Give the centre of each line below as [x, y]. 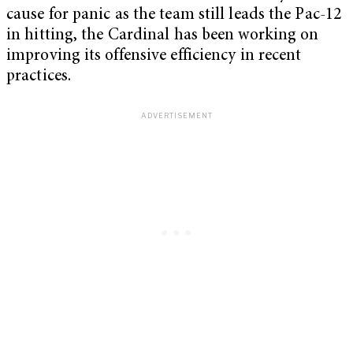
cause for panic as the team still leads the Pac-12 [174, 15]
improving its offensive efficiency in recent [154, 56]
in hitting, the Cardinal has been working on [163, 35]
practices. [39, 76]
